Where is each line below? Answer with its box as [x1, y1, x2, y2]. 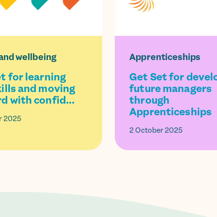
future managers [129, 81, 212, 95]
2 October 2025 [129, 125, 183, 135]
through [129, 93, 170, 107]
